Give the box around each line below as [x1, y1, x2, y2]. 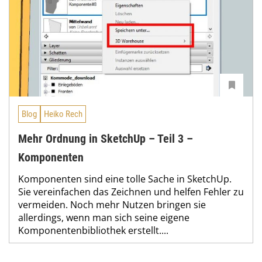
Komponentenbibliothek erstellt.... [18, 223, 168, 237]
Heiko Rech [44, 108, 82, 119]
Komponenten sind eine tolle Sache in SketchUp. [18, 172, 232, 185]
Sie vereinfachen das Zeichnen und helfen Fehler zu [18, 185, 244, 198]
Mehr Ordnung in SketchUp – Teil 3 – [18, 131, 193, 146]
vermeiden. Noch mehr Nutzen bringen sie [18, 198, 206, 211]
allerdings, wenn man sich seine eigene [18, 211, 189, 224]
